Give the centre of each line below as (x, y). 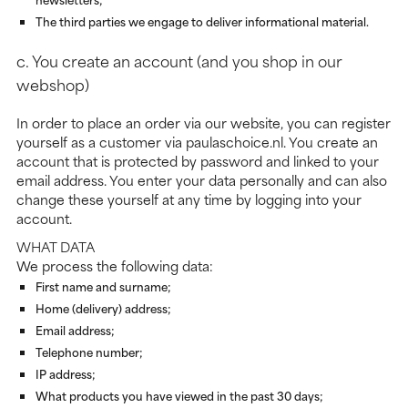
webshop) (53, 84)
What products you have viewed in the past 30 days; (179, 396)
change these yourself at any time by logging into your (189, 199)
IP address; (66, 374)
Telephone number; (89, 352)
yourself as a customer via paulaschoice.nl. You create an (197, 142)
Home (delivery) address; (103, 308)
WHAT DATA (56, 247)
